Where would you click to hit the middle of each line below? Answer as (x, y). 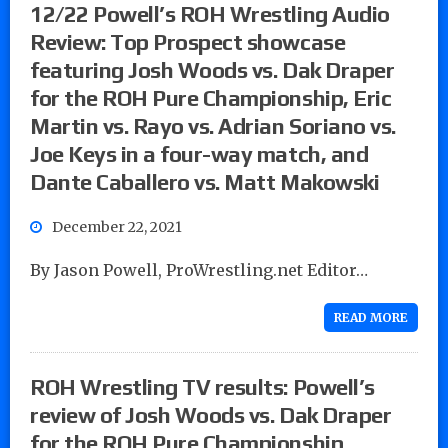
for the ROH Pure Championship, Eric (211, 97)
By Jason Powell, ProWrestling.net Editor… (199, 269)
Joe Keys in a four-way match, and (199, 153)
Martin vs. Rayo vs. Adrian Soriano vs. (213, 125)
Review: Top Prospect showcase (188, 41)
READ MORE (371, 317)
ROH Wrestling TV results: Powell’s (202, 386)
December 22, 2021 (117, 226)
